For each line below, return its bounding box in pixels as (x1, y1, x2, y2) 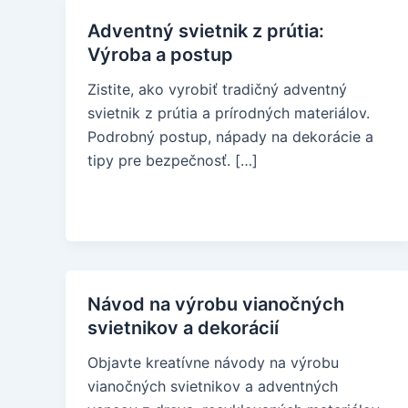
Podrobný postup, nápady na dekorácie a (87, 127, 373, 146)
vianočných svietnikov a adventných (87, 377, 338, 395)
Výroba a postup (87, 44, 233, 66)
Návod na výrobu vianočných (87, 293, 344, 315)
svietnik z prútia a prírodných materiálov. (87, 104, 370, 122)
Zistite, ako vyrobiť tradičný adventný (87, 80, 347, 98)
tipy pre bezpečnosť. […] (87, 151, 258, 169)
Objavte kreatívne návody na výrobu (87, 353, 339, 372)
